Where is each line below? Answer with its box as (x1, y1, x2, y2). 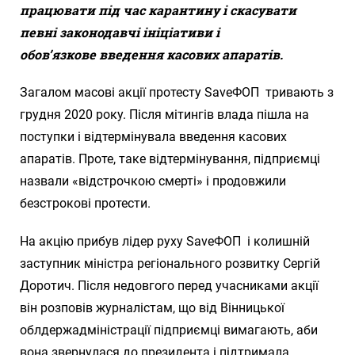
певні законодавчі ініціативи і (20, 23, 219, 40)
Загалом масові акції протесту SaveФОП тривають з (20, 84, 334, 100)
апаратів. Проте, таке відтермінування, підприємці (20, 151, 320, 166)
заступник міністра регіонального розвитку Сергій (20, 255, 320, 271)
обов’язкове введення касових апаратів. (20, 45, 286, 63)
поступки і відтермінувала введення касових (20, 128, 287, 144)
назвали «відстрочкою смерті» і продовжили (20, 173, 286, 189)
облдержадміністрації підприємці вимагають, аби (20, 322, 318, 338)
